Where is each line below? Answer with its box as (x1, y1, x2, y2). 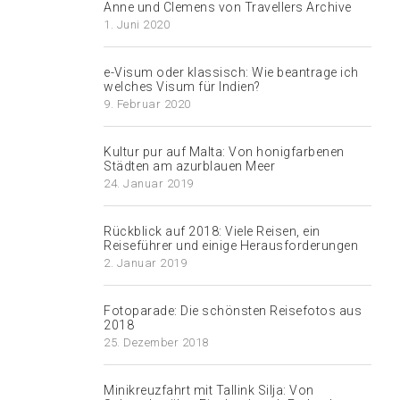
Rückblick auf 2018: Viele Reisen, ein (104, 224, 321, 238)
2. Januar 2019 (104, 256, 187, 270)
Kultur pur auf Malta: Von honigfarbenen (104, 145, 345, 159)
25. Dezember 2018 (104, 336, 209, 349)
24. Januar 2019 (104, 177, 194, 190)
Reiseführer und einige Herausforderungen (104, 238, 358, 253)
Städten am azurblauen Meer (104, 159, 275, 173)
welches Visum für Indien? (104, 79, 261, 94)
